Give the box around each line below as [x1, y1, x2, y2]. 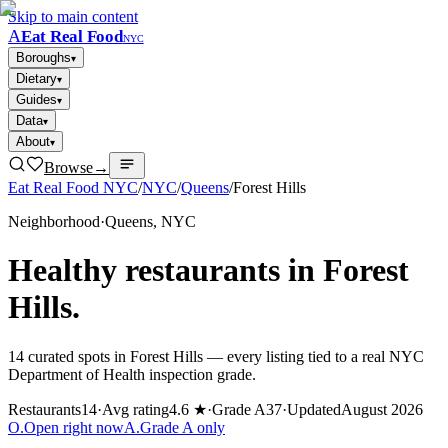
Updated [287, 400, 341, 418]
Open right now [24, 418, 124, 436]
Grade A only [140, 418, 225, 436]
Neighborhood [8, 213, 100, 230]
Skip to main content [8, 8, 138, 25]
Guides [16, 92, 57, 107]
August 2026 [341, 400, 423, 418]
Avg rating [102, 400, 169, 418]
